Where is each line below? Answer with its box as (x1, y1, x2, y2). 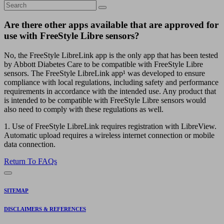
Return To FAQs (4, 157, 57, 166)
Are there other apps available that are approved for (4, 19, 218, 30)
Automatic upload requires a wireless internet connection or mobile (4, 131, 214, 140)
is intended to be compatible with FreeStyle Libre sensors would (4, 96, 206, 105)
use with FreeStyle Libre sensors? (4, 30, 139, 41)
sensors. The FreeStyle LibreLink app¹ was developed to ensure (4, 69, 205, 78)
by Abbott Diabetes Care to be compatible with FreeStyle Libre (4, 60, 203, 69)
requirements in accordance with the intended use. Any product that (4, 87, 216, 96)
